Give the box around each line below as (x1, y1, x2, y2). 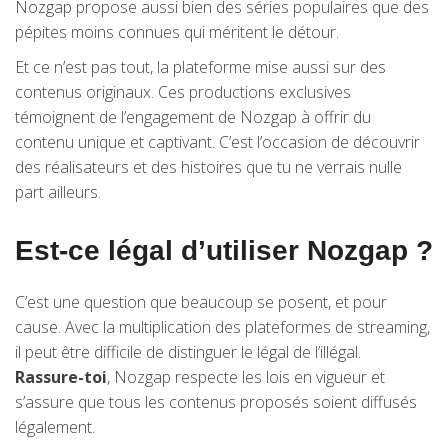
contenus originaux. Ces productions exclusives (15, 81, 351, 103)
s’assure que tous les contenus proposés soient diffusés (15, 391, 417, 413)
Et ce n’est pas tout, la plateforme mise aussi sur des (15, 56, 386, 78)
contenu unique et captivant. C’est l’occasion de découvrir (15, 131, 420, 153)
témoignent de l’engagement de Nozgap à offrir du (15, 106, 371, 128)
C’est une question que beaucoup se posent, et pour (15, 291, 387, 313)
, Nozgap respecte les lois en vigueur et (107, 366, 385, 388)
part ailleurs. (15, 181, 101, 203)
